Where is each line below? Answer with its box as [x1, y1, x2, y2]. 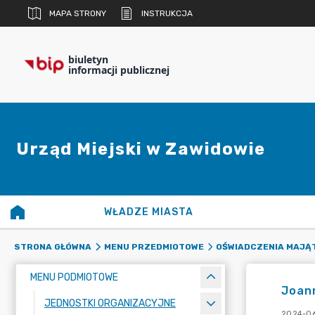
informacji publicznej [68, 63, 169, 77]
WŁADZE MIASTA [104, 206, 194, 218]
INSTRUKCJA [141, 8, 193, 18]
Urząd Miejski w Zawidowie [16, 139, 266, 159]
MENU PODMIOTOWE [30, 271, 118, 283]
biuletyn [68, 53, 108, 66]
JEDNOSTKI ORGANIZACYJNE [44, 297, 176, 309]
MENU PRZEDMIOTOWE [103, 242, 204, 252]
